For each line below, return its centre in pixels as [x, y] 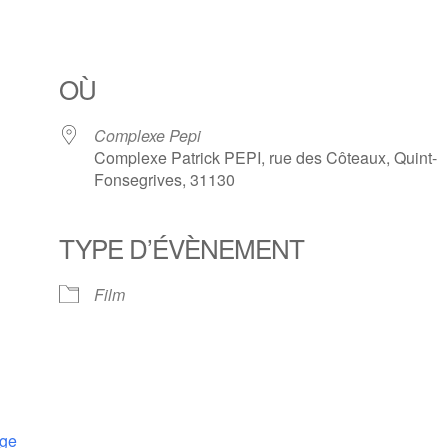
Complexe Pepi [148, 135]
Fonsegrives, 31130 [165, 179]
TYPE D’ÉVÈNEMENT [182, 247]
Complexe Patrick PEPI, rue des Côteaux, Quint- [266, 157]
